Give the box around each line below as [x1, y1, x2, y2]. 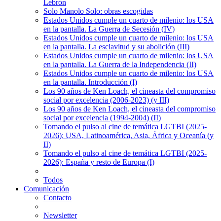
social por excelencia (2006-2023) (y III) [43, 96, 169, 105]
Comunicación [24, 184, 69, 193]
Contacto [43, 193, 72, 202]
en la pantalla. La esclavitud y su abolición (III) [43, 42, 189, 51]
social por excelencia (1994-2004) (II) [43, 113, 161, 122]
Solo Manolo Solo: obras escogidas [43, 7, 153, 16]
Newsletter [43, 211, 77, 220]
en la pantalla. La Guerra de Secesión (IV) [43, 25, 175, 34]
